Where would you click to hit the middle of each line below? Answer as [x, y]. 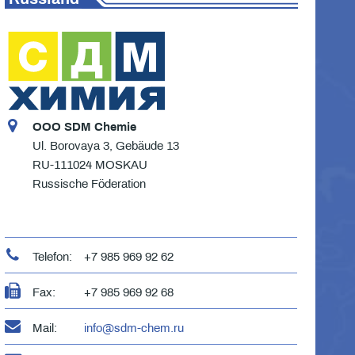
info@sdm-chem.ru [134, 328]
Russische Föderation [89, 183]
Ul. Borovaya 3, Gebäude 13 [105, 145]
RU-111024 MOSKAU [90, 164]
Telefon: [52, 256]
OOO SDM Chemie [84, 126]
